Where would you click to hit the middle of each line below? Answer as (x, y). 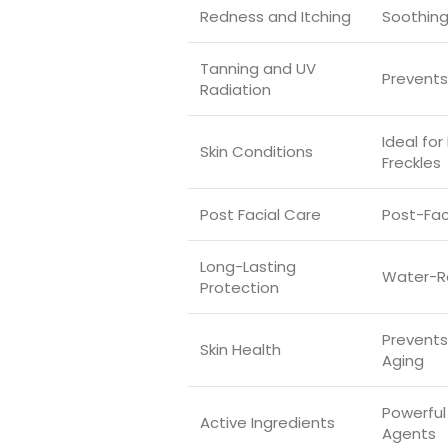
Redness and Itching (275, 17)
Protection (239, 288)
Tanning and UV (258, 69)
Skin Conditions (256, 152)
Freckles (411, 163)
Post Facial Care (260, 215)
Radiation (235, 90)
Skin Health (240, 350)
